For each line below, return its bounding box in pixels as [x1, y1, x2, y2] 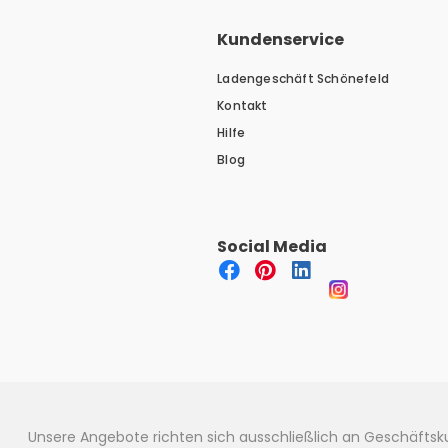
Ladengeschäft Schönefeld [217, 70, 390, 88]
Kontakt [217, 97, 268, 115]
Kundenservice [217, 28, 345, 52]
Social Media [216, 235, 327, 259]
